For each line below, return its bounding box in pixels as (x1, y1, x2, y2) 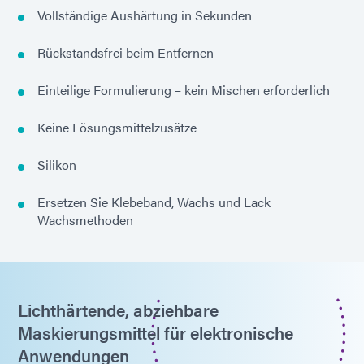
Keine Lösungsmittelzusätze (37, 118, 197, 137)
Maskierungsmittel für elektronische (18, 320, 293, 345)
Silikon (37, 155, 76, 175)
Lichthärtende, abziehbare (18, 297, 219, 323)
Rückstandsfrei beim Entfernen (37, 43, 214, 63)
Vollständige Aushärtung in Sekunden (37, 6, 252, 25)
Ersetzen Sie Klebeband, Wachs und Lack (37, 193, 271, 212)
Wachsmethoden (37, 210, 133, 230)
